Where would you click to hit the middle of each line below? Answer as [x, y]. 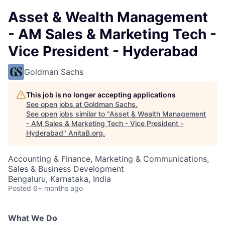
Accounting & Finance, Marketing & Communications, [108, 159]
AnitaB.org [86, 133]
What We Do [33, 218]
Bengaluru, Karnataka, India [60, 179]
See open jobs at [55, 104]
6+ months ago [58, 188]
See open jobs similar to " [68, 114]
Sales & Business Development [66, 169]
